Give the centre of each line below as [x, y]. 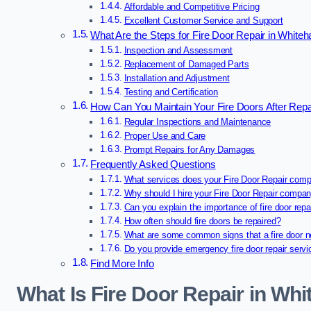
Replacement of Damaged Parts [186, 65]
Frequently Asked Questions [153, 165]
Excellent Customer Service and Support [203, 21]
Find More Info [122, 264]
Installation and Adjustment [177, 78]
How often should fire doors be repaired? [202, 221]
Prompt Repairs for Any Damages [190, 150]
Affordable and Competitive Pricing [192, 7]
